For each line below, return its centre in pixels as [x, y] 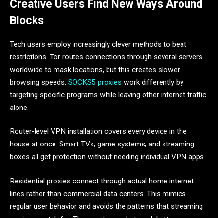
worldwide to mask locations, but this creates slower [95, 69]
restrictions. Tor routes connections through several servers [106, 57]
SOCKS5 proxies [95, 82]
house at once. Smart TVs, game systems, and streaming [102, 144]
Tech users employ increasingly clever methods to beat [98, 44]
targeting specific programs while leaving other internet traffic [108, 95]
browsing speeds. [39, 82]
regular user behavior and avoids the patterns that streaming [106, 206]
